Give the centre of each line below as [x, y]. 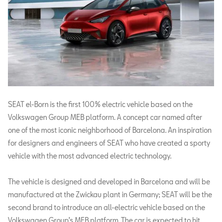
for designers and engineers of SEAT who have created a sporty [109, 143]
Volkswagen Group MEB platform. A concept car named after [105, 117]
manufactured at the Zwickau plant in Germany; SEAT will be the [110, 195]
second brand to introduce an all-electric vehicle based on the [107, 208]
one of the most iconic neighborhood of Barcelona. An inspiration [110, 130]
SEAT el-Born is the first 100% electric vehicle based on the [100, 105]
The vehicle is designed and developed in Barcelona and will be [109, 182]
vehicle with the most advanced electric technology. [90, 156]
